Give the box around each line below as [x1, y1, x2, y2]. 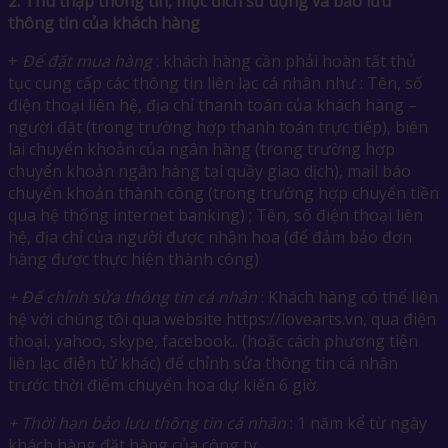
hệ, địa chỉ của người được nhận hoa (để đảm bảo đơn [8, 225, 412, 248]
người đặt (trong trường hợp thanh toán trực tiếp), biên [8, 115, 428, 138]
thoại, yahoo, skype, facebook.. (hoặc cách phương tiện [8, 329, 418, 352]
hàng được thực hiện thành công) [8, 247, 259, 270]
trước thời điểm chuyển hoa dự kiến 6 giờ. [8, 373, 319, 396]
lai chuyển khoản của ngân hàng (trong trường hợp [8, 137, 395, 160]
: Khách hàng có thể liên [257, 285, 438, 308]
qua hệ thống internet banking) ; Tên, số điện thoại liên [8, 203, 423, 226]
